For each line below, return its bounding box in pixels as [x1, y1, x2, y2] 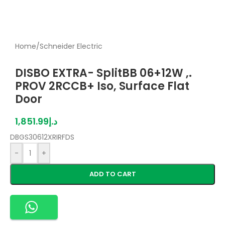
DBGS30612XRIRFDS [10, 132, 74, 142]
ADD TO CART [89, 169, 136, 179]
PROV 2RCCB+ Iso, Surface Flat [15, 78, 189, 94]
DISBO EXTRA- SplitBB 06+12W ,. [15, 65, 192, 81]
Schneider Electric [40, 41, 102, 51]
